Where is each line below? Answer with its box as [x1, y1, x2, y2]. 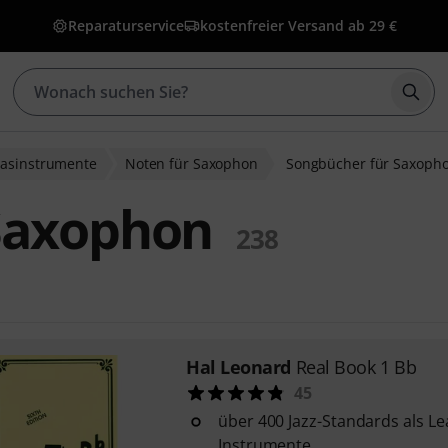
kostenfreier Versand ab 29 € [199, 16, 397, 35]
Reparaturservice [67, 16, 184, 35]
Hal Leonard [185, 355, 292, 379]
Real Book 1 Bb [295, 355, 417, 379]
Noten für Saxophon [124, 154, 258, 173]
